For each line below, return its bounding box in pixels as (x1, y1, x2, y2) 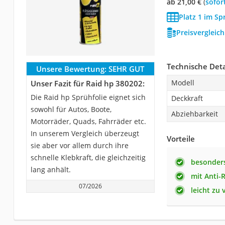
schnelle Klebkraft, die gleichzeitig (30, 152, 146, 162)
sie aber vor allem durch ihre (30, 140, 129, 150)
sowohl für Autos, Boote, (30, 104, 111, 114)
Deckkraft (171, 93, 203, 103)
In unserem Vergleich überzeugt (30, 128, 139, 138)
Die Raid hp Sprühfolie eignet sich (30, 92, 146, 102)
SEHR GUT (108, 63, 145, 74)
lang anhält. (30, 164, 71, 174)
